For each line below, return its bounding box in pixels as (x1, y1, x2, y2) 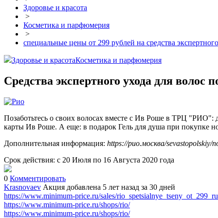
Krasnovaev (4, 183, 41, 192)
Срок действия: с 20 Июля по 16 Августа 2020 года (4, 156, 174, 164)
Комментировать (10, 174, 66, 183)
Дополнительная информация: (4, 139, 107, 148)
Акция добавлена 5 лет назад (43, 183, 139, 192)
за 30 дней (141, 183, 175, 192)
